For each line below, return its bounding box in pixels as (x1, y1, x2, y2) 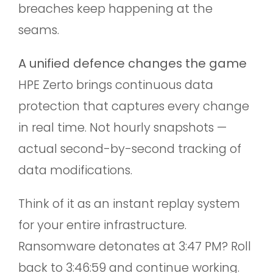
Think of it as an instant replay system (18, 194, 240, 212)
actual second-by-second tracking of (18, 140, 241, 157)
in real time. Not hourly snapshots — (18, 118, 227, 136)
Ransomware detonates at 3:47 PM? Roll (18, 237, 251, 255)
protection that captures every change (18, 97, 249, 115)
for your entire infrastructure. (18, 216, 186, 233)
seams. (18, 21, 59, 38)
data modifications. (18, 161, 132, 179)
